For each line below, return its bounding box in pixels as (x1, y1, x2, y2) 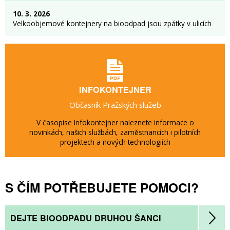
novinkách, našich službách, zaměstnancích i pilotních (29, 127, 201, 137)
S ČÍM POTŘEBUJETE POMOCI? (5, 178, 199, 197)
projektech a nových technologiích (60, 137, 170, 147)
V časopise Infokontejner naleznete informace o (36, 118, 194, 127)
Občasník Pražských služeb (69, 100, 161, 110)
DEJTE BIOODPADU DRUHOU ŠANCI (10, 212, 161, 224)
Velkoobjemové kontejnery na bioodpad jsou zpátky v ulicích (13, 18, 212, 28)
